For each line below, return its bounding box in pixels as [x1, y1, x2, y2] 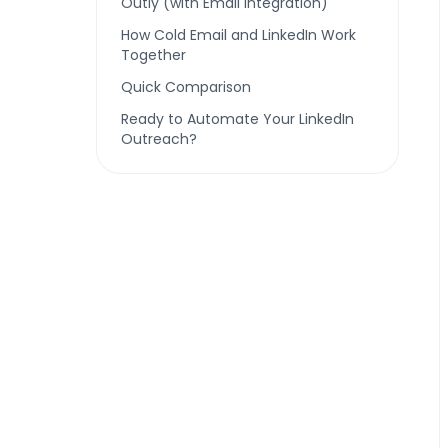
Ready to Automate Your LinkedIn [121, 109, 354, 129]
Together [121, 45, 186, 65]
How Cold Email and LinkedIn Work [121, 25, 356, 45]
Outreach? [121, 129, 197, 149]
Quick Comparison [121, 77, 251, 97]
